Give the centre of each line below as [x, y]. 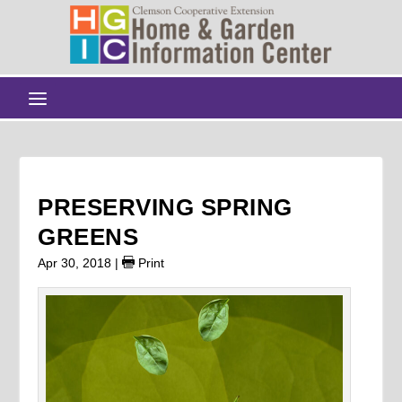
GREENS [88, 236]
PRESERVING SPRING [165, 207]
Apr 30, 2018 [75, 262]
